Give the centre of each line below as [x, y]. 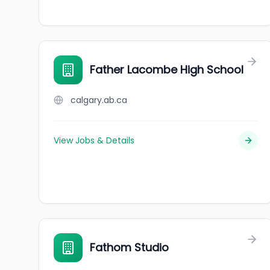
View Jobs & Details [94, 140]
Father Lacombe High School [167, 70]
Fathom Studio [129, 247]
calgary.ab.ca [99, 100]
